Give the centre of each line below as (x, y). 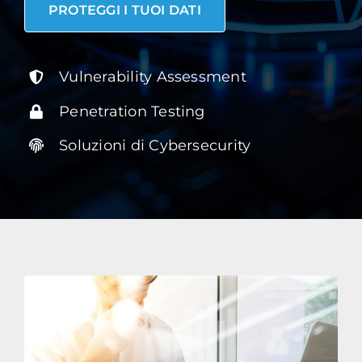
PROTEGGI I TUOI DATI (124, 10)
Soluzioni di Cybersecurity (155, 146)
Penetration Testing (132, 111)
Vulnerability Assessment (153, 77)
